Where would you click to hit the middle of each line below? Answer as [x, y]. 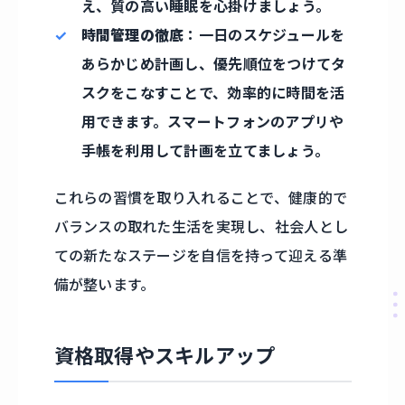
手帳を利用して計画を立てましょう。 [205, 151]
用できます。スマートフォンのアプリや [212, 122]
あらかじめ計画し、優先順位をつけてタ [213, 64]
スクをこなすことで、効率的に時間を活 [213, 93]
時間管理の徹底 [132, 35]
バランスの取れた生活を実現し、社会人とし [201, 226]
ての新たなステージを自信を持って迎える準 [201, 255]
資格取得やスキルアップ [165, 356]
